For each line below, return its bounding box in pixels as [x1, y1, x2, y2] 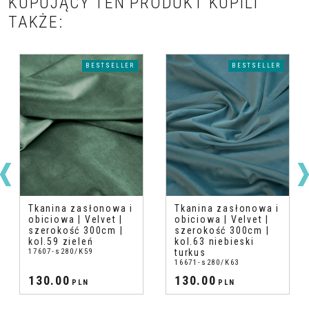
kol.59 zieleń [28, 236, 94, 247]
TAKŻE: [8, 12, 63, 32]
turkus [175, 247, 206, 258]
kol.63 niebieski [175, 236, 255, 247]
